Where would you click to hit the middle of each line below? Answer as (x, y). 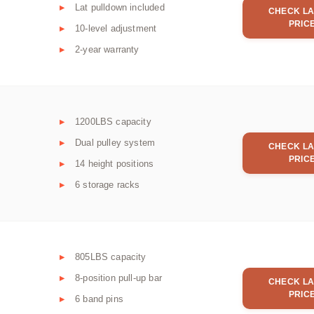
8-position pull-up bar (118, 278)
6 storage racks (108, 185)
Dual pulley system (115, 143)
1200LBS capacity (113, 122)
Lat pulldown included (120, 8)
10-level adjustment (116, 29)
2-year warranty (107, 50)
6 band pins (99, 299)
